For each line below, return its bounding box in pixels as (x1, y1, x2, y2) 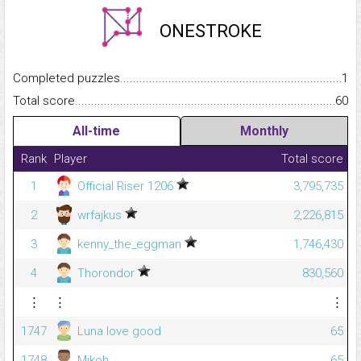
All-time (73, 123, 121, 139)
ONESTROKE (159, 21, 262, 42)
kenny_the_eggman (74, 237, 185, 252)
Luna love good (74, 324, 161, 339)
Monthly (239, 123, 288, 139)
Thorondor (74, 266, 138, 281)
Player (54, 151, 87, 167)
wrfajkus (74, 208, 125, 223)
